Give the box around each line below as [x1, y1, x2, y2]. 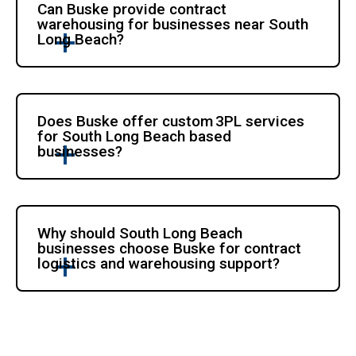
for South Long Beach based [37, 126, 232, 145]
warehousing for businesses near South [37, 14, 309, 33]
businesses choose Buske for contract [37, 238, 302, 257]
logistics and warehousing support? [37, 253, 281, 273]
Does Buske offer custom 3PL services [37, 111, 305, 130]
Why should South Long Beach [37, 223, 243, 242]
